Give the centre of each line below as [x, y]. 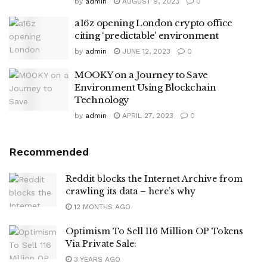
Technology [102, 100]
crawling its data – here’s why [131, 191]
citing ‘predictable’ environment [147, 35]
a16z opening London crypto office [154, 23]
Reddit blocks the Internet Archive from [154, 178]
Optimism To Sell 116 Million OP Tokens [154, 231]
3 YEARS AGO [96, 259]
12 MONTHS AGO [101, 207]
